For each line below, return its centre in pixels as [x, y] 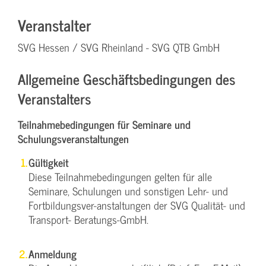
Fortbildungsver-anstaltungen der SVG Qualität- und [137, 205]
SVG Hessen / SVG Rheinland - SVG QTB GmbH [119, 47]
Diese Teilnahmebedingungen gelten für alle [120, 176]
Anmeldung [53, 254]
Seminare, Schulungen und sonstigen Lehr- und [128, 191]
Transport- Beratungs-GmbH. [88, 219]
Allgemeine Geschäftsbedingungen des [126, 78]
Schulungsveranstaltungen [73, 138]
